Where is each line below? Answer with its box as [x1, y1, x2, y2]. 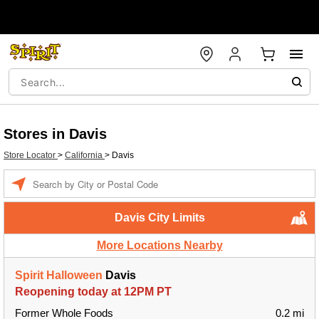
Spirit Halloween [15, 269, 103, 281]
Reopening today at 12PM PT [15, 286, 172, 298]
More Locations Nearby [96, 239, 223, 251]
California [65, 150, 105, 160]
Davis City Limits [114, 211, 205, 224]
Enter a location [32, 172, 93, 182]
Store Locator [4, 150, 58, 160]
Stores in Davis [4, 126, 107, 142]
